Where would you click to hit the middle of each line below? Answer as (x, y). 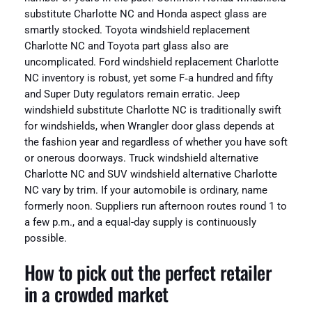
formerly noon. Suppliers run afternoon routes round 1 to (155, 206)
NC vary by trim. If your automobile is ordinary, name (146, 190)
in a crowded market (96, 294)
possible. (45, 238)
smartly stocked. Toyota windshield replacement (137, 30)
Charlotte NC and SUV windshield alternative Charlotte (150, 174)
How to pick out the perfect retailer (148, 273)
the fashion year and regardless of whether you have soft (156, 142)
